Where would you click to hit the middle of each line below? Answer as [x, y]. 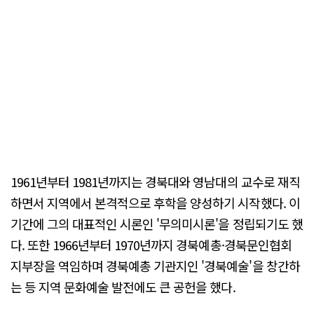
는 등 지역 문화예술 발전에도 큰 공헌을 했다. [123, 286]
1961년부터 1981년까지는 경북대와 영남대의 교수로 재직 [155, 181]
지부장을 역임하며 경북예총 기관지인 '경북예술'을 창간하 [155, 265]
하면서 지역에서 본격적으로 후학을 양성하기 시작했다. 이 [155, 202]
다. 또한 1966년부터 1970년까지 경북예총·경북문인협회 [151, 244]
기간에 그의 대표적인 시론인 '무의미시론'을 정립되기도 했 [157, 223]
